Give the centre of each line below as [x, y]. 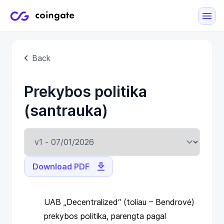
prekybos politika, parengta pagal [105, 216]
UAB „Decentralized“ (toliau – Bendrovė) [119, 202]
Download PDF [61, 166]
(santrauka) [66, 110]
